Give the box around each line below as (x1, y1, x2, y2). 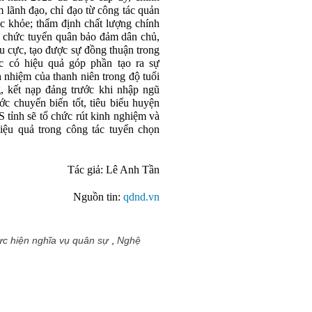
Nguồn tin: (73, 191, 123, 203)
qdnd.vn (123, 191, 159, 203)
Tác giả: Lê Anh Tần (68, 164, 159, 176)
